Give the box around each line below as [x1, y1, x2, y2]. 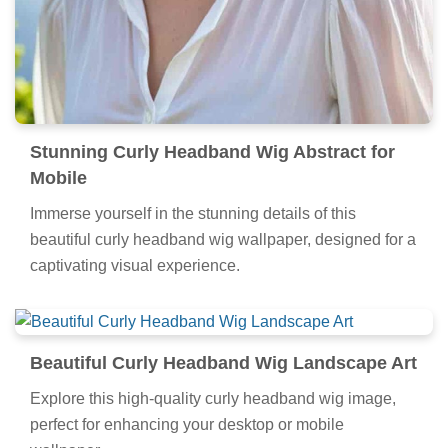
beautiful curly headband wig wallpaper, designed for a [30, 231, 416, 249]
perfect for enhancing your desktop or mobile [30, 416, 344, 434]
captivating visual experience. [30, 257, 240, 275]
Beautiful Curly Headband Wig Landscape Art [30, 353, 417, 374]
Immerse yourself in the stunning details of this [30, 205, 356, 223]
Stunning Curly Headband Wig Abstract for [30, 142, 395, 163]
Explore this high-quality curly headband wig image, [30, 390, 396, 408]
